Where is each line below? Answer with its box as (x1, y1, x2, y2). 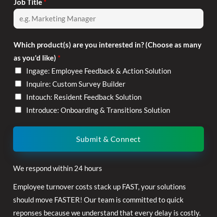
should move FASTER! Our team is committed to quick (13, 195, 184, 204)
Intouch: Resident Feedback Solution (26, 93, 141, 101)
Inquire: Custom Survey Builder (26, 79, 125, 88)
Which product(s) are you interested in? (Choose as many (13, 40, 201, 49)
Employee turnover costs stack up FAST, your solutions (13, 182, 186, 191)
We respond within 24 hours (13, 164, 102, 172)
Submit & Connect (76, 134, 141, 143)
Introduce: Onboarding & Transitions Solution (26, 106, 170, 114)
